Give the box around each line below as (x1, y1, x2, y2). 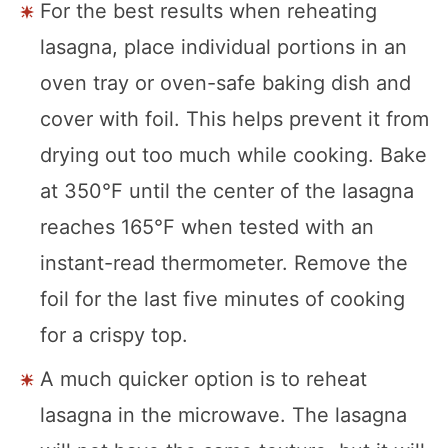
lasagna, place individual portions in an (40, 34, 407, 59)
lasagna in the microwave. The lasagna (40, 402, 407, 427)
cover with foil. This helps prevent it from (40, 106, 429, 131)
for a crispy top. (40, 322, 188, 347)
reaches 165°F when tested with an (40, 214, 374, 239)
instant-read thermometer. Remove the (40, 250, 408, 275)
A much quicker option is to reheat (40, 366, 367, 391)
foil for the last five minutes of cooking (40, 286, 405, 311)
